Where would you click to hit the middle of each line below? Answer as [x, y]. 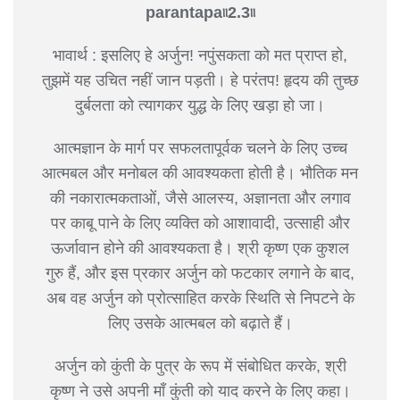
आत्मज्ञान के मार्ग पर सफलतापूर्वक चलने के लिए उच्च [200, 148]
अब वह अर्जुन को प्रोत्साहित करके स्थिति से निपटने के [200, 298]
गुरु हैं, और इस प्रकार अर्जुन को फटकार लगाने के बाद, [200, 273]
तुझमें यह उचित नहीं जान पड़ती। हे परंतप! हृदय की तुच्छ [200, 80]
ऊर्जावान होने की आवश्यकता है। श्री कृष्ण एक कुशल [200, 248]
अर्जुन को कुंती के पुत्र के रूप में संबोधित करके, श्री [200, 366]
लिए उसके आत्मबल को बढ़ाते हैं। [200, 323]
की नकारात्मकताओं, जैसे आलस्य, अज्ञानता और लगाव [200, 198]
